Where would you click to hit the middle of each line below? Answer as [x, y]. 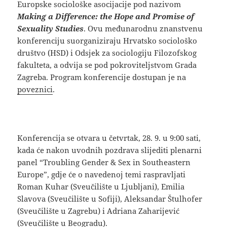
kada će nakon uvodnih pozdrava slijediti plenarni [110, 150]
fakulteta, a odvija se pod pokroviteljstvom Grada [107, 65]
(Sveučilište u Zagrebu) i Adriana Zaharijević [99, 211]
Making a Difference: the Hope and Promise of [106, 16]
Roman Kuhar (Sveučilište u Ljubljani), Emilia [101, 186]
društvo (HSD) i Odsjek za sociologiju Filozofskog [107, 52]
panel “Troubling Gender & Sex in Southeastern [104, 162]
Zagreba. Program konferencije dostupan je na [102, 77]
